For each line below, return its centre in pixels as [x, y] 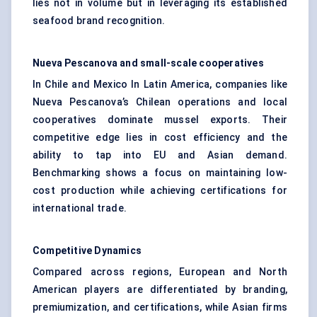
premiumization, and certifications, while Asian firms [160, 307]
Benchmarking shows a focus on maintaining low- [160, 173]
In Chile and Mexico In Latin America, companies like [160, 85]
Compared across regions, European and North [160, 272]
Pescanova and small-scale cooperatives [164, 63]
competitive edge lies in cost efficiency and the [160, 138]
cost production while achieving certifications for [160, 191]
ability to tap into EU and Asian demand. [160, 155]
